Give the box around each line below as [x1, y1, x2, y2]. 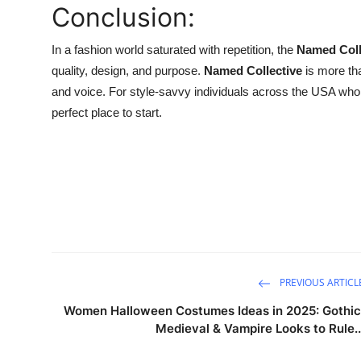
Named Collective [204, 64, 302, 77]
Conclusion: [52, 2, 195, 33]
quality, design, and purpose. [52, 64, 204, 77]
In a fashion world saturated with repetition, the [52, 43, 297, 56]
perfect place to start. [52, 106, 162, 119]
